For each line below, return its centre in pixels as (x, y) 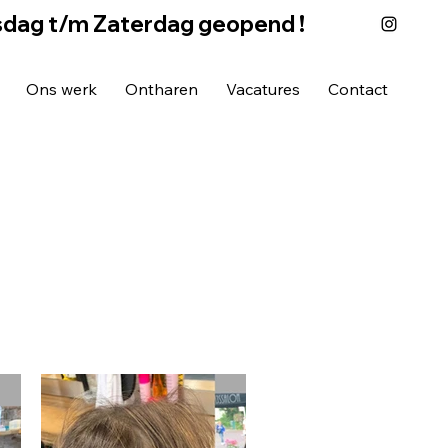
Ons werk (62, 89)
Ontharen (162, 89)
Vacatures (263, 89)
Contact (358, 89)
